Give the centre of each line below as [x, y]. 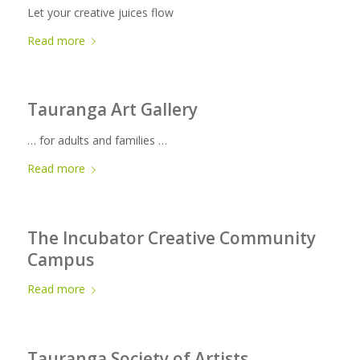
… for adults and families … [97, 141]
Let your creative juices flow [100, 12]
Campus [60, 259]
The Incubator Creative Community [171, 237]
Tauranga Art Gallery [112, 110]
